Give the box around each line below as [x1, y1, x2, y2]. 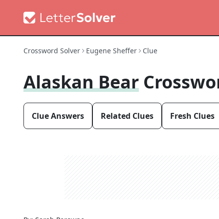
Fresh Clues [170, 110, 215, 121]
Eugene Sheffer [86, 46, 137, 55]
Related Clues [101, 110, 153, 121]
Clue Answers [32, 110, 84, 121]
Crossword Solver [23, 46, 80, 55]
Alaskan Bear [23, 70, 139, 94]
